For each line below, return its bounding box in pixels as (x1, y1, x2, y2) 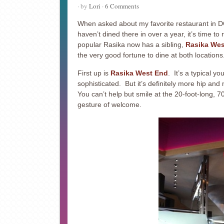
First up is (77, 69, 110, 77)
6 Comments (104, 1, 139, 10)
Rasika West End (110, 69, 168, 77)
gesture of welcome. (77, 100, 141, 108)
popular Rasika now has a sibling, (77, 40, 185, 48)
